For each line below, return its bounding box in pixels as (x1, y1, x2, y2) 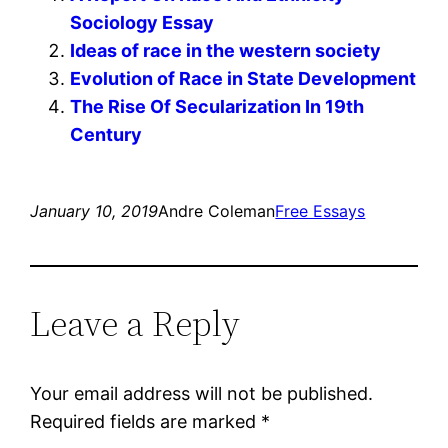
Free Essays (275, 201, 366, 222)
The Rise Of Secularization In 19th (70, 96, 365, 118)
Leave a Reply (30, 299, 241, 349)
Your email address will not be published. (30, 383, 374, 405)
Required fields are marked (30, 411, 262, 433)
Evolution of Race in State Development (70, 68, 417, 90)
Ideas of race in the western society (70, 40, 382, 62)
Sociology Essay (70, 12, 215, 34)
